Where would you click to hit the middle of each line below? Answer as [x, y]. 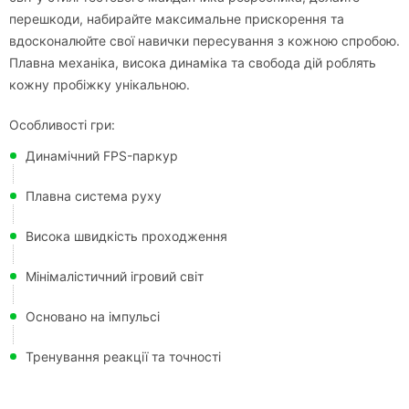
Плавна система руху [94, 196]
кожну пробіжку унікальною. [100, 84]
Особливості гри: [62, 125]
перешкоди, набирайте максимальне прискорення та [177, 19]
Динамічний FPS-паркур [102, 156]
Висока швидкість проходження [126, 236]
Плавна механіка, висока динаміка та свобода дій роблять [193, 63]
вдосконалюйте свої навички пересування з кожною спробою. [204, 41]
